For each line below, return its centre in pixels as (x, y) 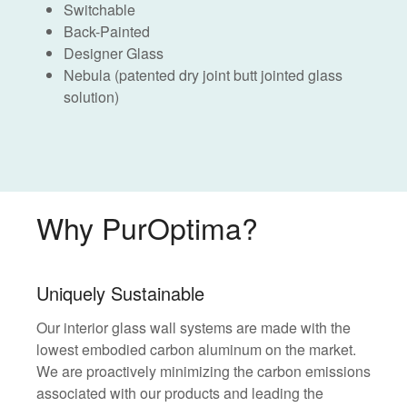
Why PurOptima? (147, 227)
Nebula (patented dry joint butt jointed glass (203, 74)
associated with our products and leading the (180, 392)
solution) (91, 96)
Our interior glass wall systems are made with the (194, 327)
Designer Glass (114, 53)
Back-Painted (107, 31)
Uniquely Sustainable (120, 293)
